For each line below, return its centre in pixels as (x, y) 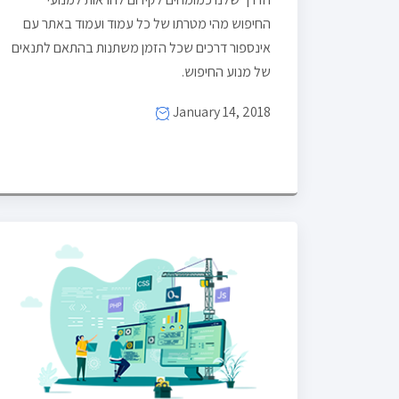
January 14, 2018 (220, 111)
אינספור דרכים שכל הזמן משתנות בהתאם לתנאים (141, 47)
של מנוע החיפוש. (226, 71)
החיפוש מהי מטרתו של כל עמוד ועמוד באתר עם (147, 23)
